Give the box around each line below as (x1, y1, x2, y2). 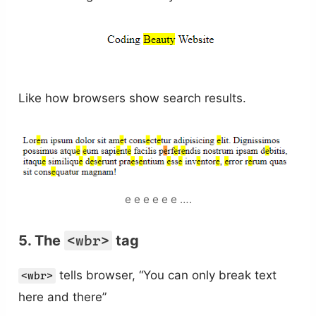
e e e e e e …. (124, 192, 192, 206)
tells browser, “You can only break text (56, 267, 277, 282)
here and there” (18, 289, 107, 304)
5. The (18, 231, 65, 249)
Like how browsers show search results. (18, 90, 247, 105)
